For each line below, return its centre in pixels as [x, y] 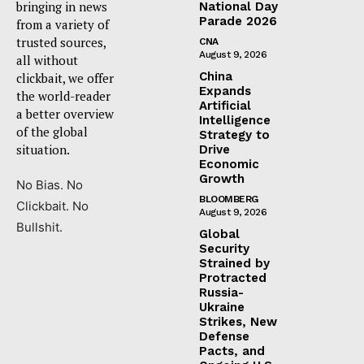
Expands [225, 91]
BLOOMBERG [229, 199]
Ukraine [222, 307]
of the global [52, 131]
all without [47, 60]
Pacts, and [232, 351]
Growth [222, 178]
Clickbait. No [52, 206]
